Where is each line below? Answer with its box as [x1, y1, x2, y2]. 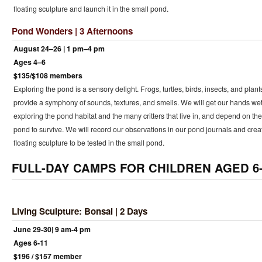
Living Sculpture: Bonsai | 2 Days [12, 205, 147, 218]
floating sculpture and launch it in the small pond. [13, 3, 168, 14]
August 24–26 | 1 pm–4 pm [13, 43, 105, 54]
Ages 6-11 [13, 237, 48, 248]
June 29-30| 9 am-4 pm [13, 223, 91, 235]
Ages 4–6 [13, 56, 46, 67]
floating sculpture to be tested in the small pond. [13, 137, 164, 148]
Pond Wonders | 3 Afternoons [12, 24, 133, 37]
